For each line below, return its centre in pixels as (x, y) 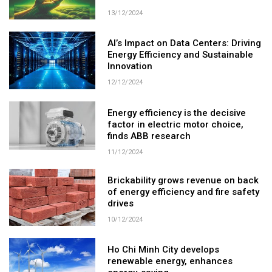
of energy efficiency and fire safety (184, 192)
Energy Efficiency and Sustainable (181, 55)
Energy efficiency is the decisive (177, 113)
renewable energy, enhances (170, 261)
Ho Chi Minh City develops (164, 250)
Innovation (130, 66)
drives (121, 203)
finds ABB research (149, 136)
